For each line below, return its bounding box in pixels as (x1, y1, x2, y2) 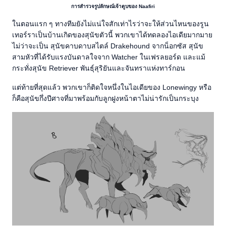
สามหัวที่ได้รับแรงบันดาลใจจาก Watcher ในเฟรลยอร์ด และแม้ (12, 53, 205, 62)
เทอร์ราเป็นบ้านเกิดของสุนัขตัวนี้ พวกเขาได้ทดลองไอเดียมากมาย (12, 31, 212, 39)
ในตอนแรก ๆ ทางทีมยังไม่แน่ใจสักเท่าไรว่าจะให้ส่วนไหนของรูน (12, 20, 209, 28)
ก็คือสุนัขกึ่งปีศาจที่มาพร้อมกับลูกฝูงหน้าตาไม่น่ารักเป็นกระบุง (12, 94, 199, 103)
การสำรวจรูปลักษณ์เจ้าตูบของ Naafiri (71, 4, 155, 10)
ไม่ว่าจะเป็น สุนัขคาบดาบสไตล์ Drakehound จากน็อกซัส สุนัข (12, 42, 203, 50)
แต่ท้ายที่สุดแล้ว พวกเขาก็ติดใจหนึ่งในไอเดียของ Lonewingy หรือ (12, 83, 211, 92)
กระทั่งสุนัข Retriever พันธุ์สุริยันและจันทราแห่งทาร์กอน (12, 64, 185, 73)
